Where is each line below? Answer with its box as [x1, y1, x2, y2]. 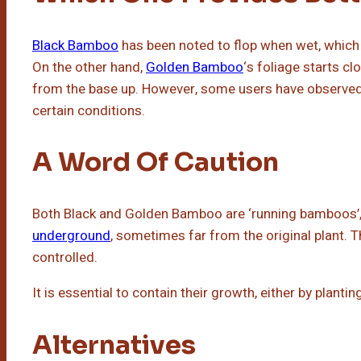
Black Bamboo [32, 35, 118, 56]
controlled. [32, 247, 98, 268]
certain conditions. [32, 100, 145, 121]
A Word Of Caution [32, 146, 279, 179]
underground [32, 226, 110, 247]
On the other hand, [32, 56, 146, 77]
